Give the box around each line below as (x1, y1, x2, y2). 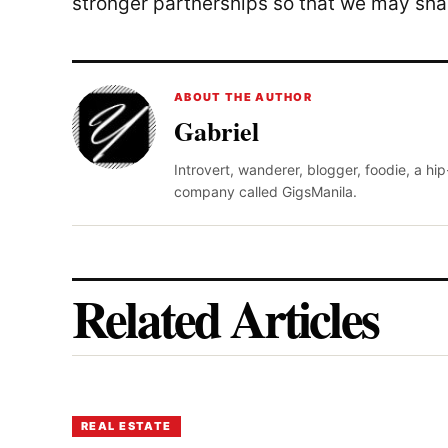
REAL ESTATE (81, 418, 172, 433)
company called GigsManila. (174, 182, 357, 200)
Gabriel (174, 111, 259, 150)
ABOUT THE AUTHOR (174, 89, 313, 104)
